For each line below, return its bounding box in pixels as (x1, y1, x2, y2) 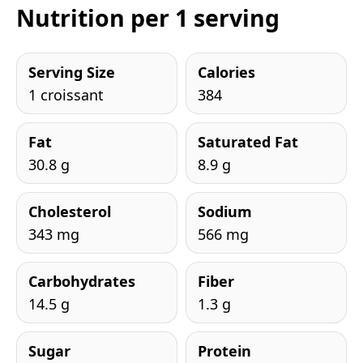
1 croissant (28, 85, 104, 105)
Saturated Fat (198, 132, 298, 152)
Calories (198, 62, 255, 83)
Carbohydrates (28, 271, 135, 292)
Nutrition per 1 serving (16, 2, 280, 34)
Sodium (198, 202, 252, 222)
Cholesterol (28, 202, 111, 222)
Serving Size (28, 62, 115, 83)
